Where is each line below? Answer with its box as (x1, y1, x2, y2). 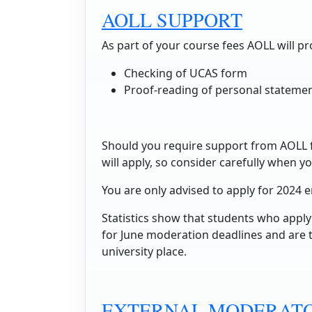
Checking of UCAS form (123, 65, 247, 81)
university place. (101, 243, 187, 259)
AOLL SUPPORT (101, 6, 242, 33)
